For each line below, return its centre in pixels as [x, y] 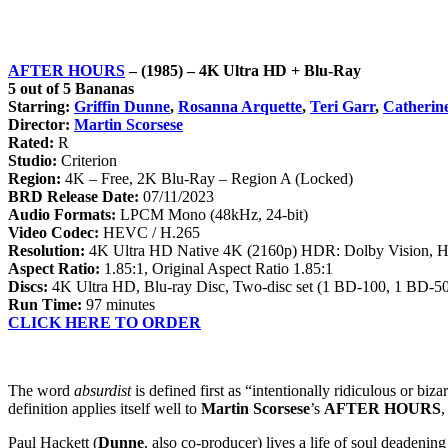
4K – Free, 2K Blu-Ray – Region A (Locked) [209, 179]
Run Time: [45, 305]
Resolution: [48, 251]
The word [41, 391]
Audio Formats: [62, 215]
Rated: [31, 143]
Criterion [87, 161]
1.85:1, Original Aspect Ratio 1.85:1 [216, 269]
